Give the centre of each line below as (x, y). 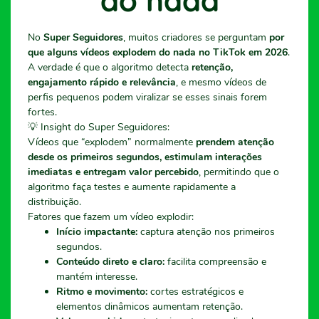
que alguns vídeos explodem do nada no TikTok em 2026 (158, 52)
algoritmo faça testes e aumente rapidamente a (132, 187)
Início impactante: (97, 231)
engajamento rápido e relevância (102, 82)
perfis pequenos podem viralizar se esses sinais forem (147, 97)
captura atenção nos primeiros (206, 231)
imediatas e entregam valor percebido (113, 172)
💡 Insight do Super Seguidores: (99, 127)
